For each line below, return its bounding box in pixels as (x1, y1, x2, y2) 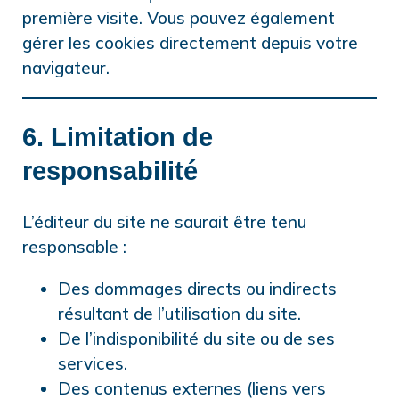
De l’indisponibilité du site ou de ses (58, 328, 335, 350)
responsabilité (22, 157, 198, 186)
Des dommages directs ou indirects (58, 278, 337, 300)
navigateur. (22, 57, 110, 79)
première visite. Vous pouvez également (22, 7, 335, 29)
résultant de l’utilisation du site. (58, 303, 301, 325)
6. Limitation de (22, 123, 213, 152)
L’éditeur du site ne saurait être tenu (22, 211, 306, 233)
